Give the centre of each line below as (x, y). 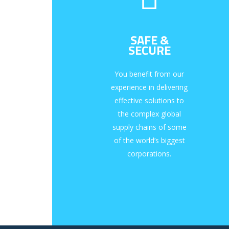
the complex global (149, 114)
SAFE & (149, 40)
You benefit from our (149, 74)
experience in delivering (149, 87)
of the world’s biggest (149, 141)
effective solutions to (149, 101)
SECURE (149, 50)
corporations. (149, 154)
